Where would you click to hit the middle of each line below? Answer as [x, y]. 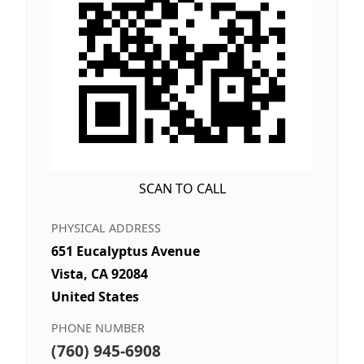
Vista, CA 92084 [100, 274]
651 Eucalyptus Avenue [126, 251]
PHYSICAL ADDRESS [106, 228]
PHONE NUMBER [98, 328]
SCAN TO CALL [182, 189]
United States [95, 297]
